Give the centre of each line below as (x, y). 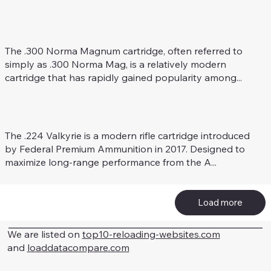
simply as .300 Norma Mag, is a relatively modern (115, 64)
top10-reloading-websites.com (151, 234)
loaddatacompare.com (78, 248)
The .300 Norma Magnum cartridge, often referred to (123, 51)
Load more (220, 203)
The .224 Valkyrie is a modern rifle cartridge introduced (127, 135)
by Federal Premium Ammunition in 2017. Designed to (125, 149)
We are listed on (44, 234)
